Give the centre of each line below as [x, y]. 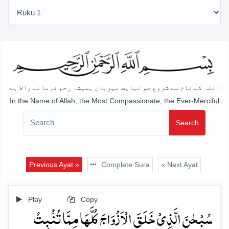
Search [187, 122]
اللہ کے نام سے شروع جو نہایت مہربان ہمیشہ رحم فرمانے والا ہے [114, 88]
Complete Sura [124, 164]
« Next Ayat [179, 164]
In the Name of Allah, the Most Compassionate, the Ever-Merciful [114, 100]
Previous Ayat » [54, 164]
